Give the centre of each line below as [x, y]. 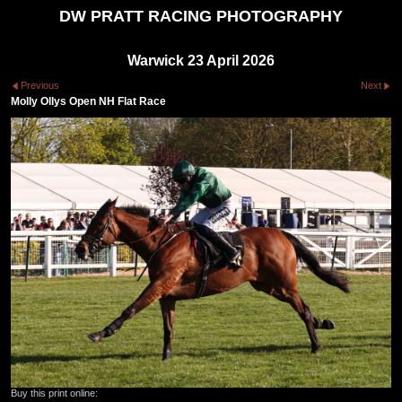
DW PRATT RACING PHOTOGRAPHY [201, 16]
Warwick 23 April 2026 [201, 61]
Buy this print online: [54, 393]
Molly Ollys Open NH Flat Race [88, 101]
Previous [40, 86]
